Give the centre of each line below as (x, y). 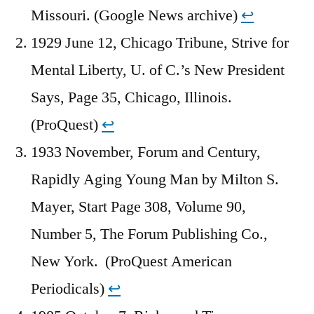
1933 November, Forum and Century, (146, 152)
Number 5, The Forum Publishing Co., (149, 234)
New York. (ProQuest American (131, 261)
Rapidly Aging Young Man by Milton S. (155, 179)
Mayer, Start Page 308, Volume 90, (138, 206)
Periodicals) (69, 288)
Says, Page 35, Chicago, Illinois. (131, 97)
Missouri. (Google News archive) (136, 15)
